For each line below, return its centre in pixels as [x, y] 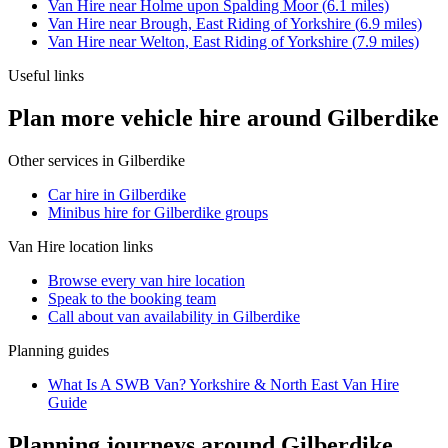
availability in [186, 316]
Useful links [46, 76]
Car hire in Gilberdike [117, 194]
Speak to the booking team [132, 298]
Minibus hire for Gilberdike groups [158, 212]
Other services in [63, 160]
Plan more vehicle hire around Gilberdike [223, 118]
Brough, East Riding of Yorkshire [245, 24]
